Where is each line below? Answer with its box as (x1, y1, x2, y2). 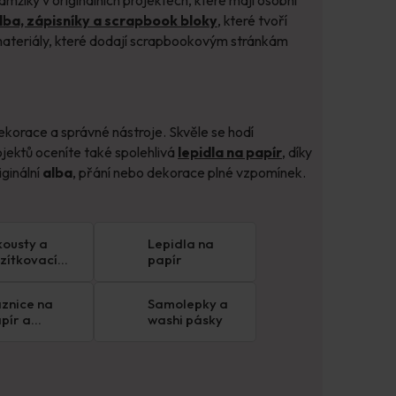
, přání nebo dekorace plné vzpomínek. (72, 164, 306, 182)
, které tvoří (217, 11, 287, 29)
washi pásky (148, 311, 224, 329)
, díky (282, 143, 312, 162)
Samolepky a (148, 295, 229, 313)
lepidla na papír (178, 143, 282, 162)
